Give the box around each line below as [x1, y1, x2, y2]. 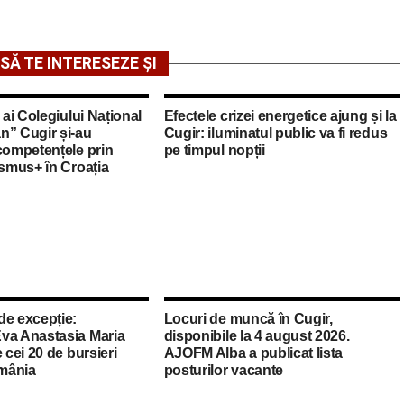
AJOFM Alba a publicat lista [163, 345, 344, 361]
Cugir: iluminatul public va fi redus [163, 125, 388, 141]
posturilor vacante [163, 363, 283, 378]
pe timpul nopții [163, 142, 265, 158]
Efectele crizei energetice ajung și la [163, 108, 397, 124]
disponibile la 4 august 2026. [163, 328, 350, 344]
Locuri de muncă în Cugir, [163, 311, 333, 326]
